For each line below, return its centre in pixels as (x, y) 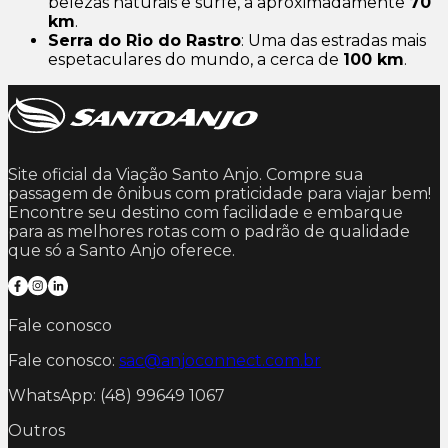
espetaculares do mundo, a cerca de (195, 60)
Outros (36, 431)
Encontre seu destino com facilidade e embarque (205, 213)
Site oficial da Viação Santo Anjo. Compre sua (185, 175)
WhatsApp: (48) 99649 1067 (116, 396)
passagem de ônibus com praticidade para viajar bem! (219, 194)
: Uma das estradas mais (333, 41)
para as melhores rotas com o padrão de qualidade (209, 232)
